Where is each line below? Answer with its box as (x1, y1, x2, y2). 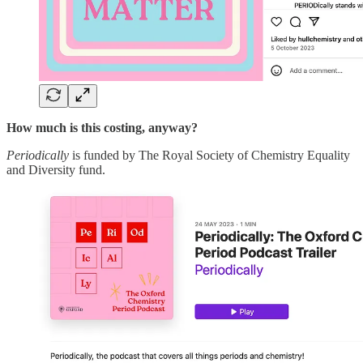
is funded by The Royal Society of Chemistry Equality (69, 148, 350, 163)
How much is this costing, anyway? (6, 121, 198, 135)
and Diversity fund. (6, 163, 105, 177)
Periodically (6, 148, 69, 163)
